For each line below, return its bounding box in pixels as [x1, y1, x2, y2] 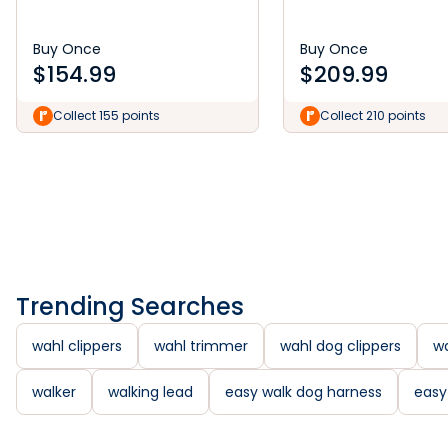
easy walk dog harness [225, 382, 382, 402]
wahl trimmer [154, 336, 248, 356]
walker [32, 382, 76, 402]
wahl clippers [32, 336, 122, 356]
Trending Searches [16, 290, 244, 323]
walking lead [108, 382, 193, 402]
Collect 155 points [53, 107, 160, 124]
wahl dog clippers [280, 336, 401, 356]
